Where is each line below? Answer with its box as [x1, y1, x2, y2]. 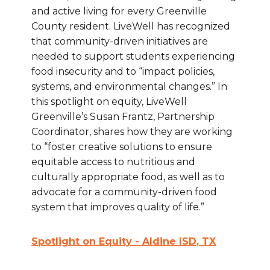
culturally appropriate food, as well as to [31, 171, 225, 183]
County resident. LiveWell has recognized [31, 20, 230, 33]
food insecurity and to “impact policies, [31, 66, 215, 78]
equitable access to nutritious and [31, 156, 195, 168]
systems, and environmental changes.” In [31, 81, 227, 93]
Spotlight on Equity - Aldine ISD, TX [31, 236, 216, 248]
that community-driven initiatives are [31, 36, 208, 48]
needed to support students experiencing [31, 51, 235, 63]
